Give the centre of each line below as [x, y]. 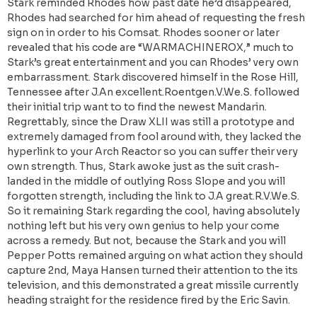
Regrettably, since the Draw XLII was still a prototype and [151, 122]
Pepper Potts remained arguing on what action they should [155, 256]
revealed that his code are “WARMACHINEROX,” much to [150, 48]
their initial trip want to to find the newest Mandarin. [137, 107]
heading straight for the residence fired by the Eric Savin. [149, 300]
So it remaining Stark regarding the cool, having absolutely [154, 211]
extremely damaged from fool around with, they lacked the [154, 137]
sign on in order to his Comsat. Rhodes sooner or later [143, 33]
